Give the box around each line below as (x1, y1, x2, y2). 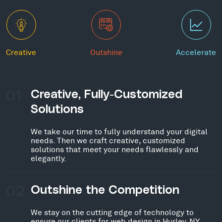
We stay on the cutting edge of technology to (31, 207, 194, 217)
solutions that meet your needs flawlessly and (31, 144, 199, 154)
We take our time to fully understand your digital (31, 126, 208, 136)
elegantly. (31, 153, 66, 163)
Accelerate (176, 47, 216, 56)
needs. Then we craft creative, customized (31, 135, 185, 145)
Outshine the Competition (31, 184, 179, 196)
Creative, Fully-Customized (31, 89, 182, 101)
